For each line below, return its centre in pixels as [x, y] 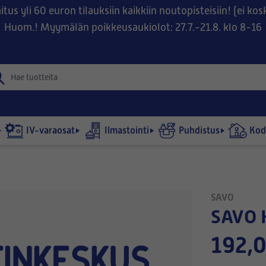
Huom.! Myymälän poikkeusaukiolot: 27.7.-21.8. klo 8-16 [133, 27]
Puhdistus [199, 130]
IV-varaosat [50, 130]
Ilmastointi [127, 130]
